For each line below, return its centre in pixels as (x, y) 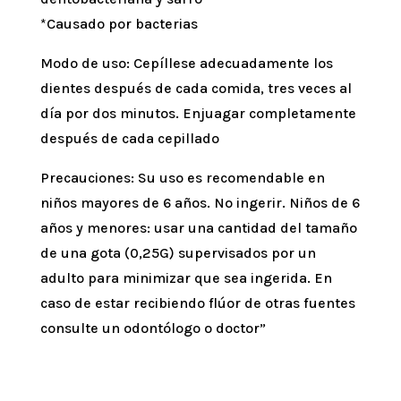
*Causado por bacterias (119, 24)
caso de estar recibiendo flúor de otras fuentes (197, 303)
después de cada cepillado (129, 139)
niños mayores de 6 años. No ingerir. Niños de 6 (200, 203)
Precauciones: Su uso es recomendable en (182, 178)
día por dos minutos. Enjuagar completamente (198, 114)
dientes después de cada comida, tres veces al (196, 89)
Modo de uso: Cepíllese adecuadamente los (186, 64)
